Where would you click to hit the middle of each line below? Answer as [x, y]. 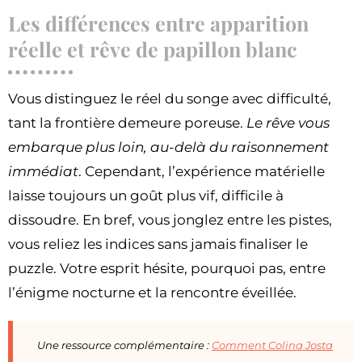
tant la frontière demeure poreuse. [127, 123]
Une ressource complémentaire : [124, 345]
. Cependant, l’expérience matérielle [202, 172]
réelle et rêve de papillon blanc [152, 49]
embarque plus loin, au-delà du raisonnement [168, 147]
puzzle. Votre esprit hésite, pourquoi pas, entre [167, 269]
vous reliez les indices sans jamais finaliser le [158, 244]
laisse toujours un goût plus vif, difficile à [146, 196]
